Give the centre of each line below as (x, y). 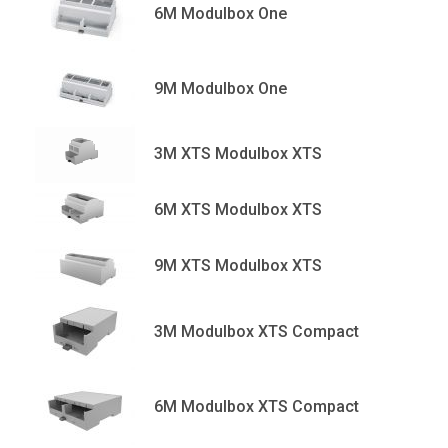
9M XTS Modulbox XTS (238, 266)
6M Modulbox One (220, 13)
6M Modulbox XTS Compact (256, 406)
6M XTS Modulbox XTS (238, 210)
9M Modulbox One (220, 88)
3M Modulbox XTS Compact (256, 331)
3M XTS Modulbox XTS (238, 154)
